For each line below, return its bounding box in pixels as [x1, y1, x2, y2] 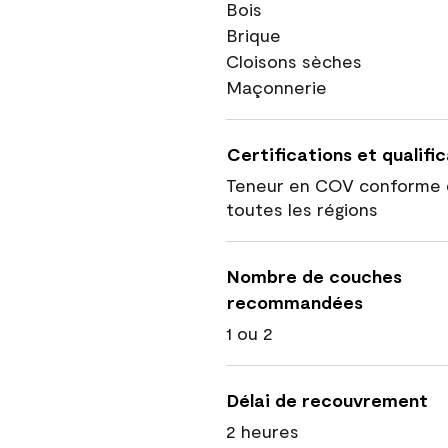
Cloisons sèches [226, 50, 362, 72]
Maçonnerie [226, 76, 327, 98]
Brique [226, 24, 281, 46]
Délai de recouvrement [227, 389, 428, 411]
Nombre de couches [227, 265, 402, 287]
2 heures [226, 420, 299, 442]
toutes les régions [226, 198, 378, 220]
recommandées [227, 291, 363, 313]
